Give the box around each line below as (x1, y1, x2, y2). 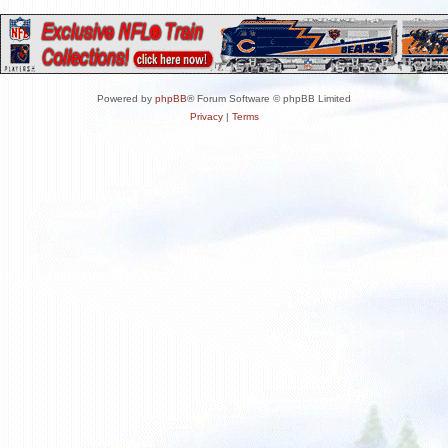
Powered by (97, 92, 155, 104)
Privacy (189, 110, 223, 122)
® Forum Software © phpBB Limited (187, 92, 351, 104)
